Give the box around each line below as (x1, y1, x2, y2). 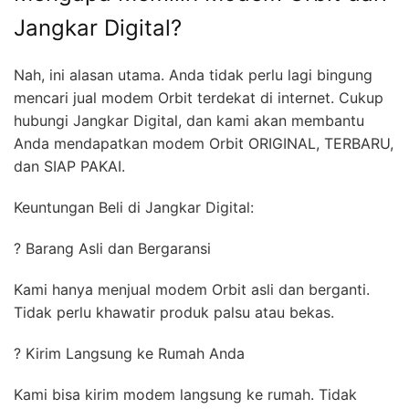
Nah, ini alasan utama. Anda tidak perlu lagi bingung (14, 65, 372, 84)
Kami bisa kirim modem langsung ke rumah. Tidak (14, 384, 357, 404)
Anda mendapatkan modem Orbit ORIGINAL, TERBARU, (14, 133, 393, 152)
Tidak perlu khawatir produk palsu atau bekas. (14, 302, 334, 321)
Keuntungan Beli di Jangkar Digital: (14, 197, 263, 216)
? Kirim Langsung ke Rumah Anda (14, 343, 254, 362)
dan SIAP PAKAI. (14, 156, 125, 175)
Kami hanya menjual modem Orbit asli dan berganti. (14, 279, 370, 299)
